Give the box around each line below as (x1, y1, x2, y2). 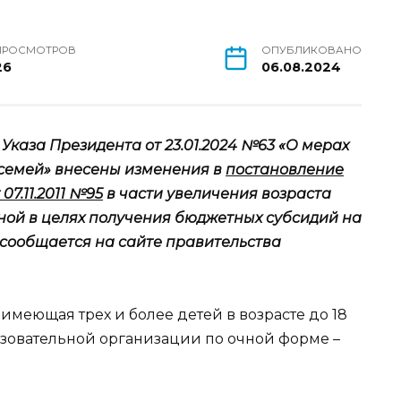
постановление (226, 161, 344, 179)
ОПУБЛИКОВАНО (261, 44, 362, 57)
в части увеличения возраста (103, 185, 331, 203)
